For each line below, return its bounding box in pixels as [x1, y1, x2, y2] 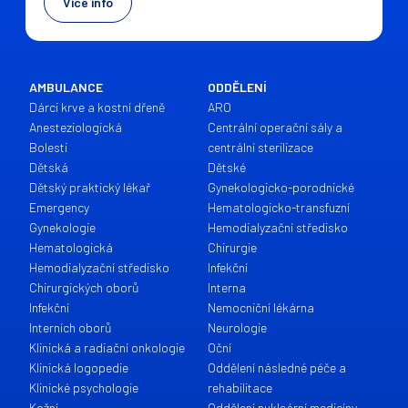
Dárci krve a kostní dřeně [29, 99, 166, 115]
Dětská [29, 159, 69, 175]
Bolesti [29, 139, 68, 155]
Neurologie [207, 320, 267, 335]
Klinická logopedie [29, 360, 129, 375]
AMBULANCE [29, 79, 104, 95]
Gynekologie [29, 219, 97, 235]
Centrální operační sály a [207, 119, 342, 135]
